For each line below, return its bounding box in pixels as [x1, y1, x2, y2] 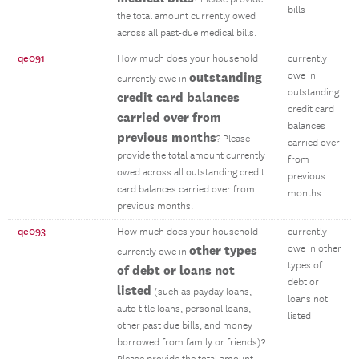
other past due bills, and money [117, 320, 252, 332]
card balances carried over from [117, 184, 255, 196]
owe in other [288, 243, 341, 255]
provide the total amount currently [117, 150, 265, 162]
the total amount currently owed [117, 10, 256, 22]
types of [288, 260, 322, 272]
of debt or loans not [117, 263, 235, 277]
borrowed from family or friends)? [117, 337, 265, 349]
